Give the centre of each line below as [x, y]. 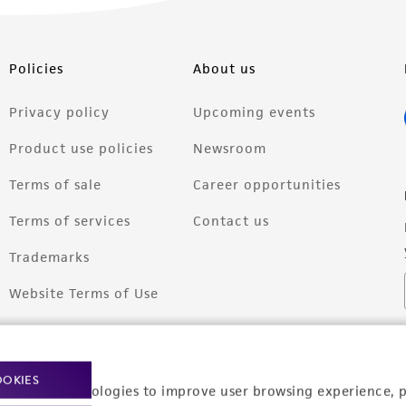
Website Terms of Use [84, 294]
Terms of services [70, 221]
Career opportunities [267, 185]
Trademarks [50, 257]
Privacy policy [60, 112]
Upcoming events [255, 112]
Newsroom [230, 149]
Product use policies [82, 149]
